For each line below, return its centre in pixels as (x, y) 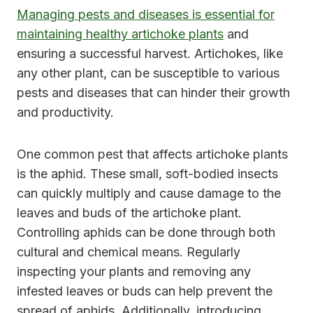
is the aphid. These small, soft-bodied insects (147, 174)
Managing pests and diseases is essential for (146, 15)
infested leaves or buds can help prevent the (145, 291)
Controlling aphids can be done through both (146, 233)
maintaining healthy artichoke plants (120, 34)
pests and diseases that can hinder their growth (153, 93)
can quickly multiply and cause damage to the (149, 194)
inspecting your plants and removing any (134, 272)
